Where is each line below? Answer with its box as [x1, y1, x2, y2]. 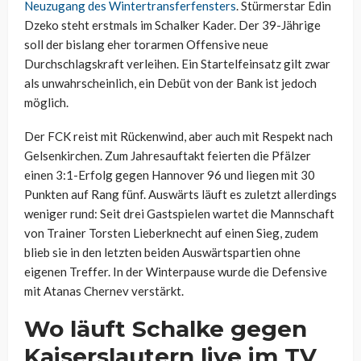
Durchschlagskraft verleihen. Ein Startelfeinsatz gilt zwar [24, 56, 330, 72]
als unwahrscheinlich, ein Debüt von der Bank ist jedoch [24, 76, 317, 91]
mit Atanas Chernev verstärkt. [24, 284, 184, 299]
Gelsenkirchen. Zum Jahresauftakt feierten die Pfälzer [24, 148, 311, 164]
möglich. [24, 95, 68, 110]
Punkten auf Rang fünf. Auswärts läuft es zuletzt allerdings [24, 187, 337, 202]
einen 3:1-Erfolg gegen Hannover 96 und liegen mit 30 [24, 168, 315, 183]
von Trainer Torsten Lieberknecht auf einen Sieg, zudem [24, 226, 318, 241]
